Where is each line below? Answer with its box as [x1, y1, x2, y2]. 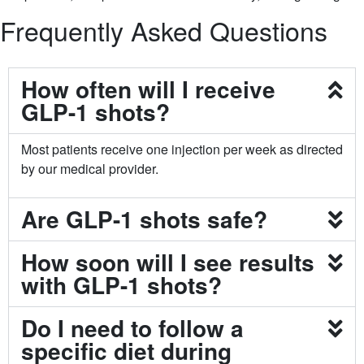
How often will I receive [21, 72, 275, 106]
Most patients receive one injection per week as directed [21, 140, 343, 159]
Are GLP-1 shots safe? [21, 202, 267, 236]
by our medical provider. [21, 159, 158, 179]
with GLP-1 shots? [21, 268, 222, 302]
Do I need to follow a [21, 311, 244, 345]
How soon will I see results [21, 245, 314, 279]
